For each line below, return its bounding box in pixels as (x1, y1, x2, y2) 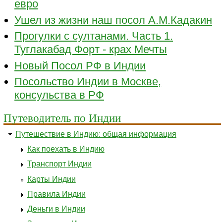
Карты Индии (27, 174, 76, 183)
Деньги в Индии (27, 204, 85, 213)
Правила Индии (27, 189, 86, 198)
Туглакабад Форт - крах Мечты (14, 43, 167, 56)
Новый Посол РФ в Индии (14, 59, 146, 72)
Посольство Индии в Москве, (14, 75, 162, 88)
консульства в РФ (14, 89, 105, 102)
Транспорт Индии (27, 160, 92, 168)
